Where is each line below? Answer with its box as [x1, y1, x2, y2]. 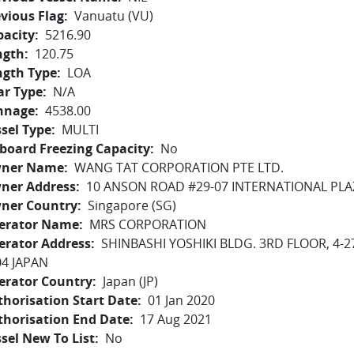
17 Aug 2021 [140, 311, 212, 328]
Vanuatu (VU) [74, 7, 153, 24]
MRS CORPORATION [89, 216, 206, 233]
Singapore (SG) [88, 197, 176, 214]
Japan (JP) [103, 273, 158, 290]
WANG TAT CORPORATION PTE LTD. [74, 159, 284, 176]
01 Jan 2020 [148, 292, 215, 309]
